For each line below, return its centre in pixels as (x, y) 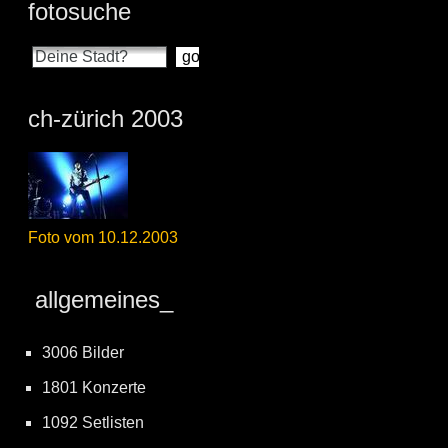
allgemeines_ (100, 299)
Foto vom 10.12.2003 (103, 237)
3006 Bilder (83, 352)
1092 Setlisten (93, 422)
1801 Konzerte (94, 387)
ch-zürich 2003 (105, 118)
